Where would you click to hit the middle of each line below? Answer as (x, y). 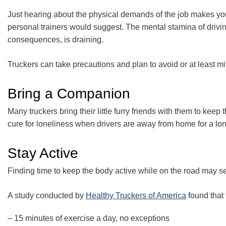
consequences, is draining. (55, 39)
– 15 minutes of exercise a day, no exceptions (89, 218)
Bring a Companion (69, 93)
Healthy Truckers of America (136, 195)
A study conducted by (47, 195)
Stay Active (43, 153)
